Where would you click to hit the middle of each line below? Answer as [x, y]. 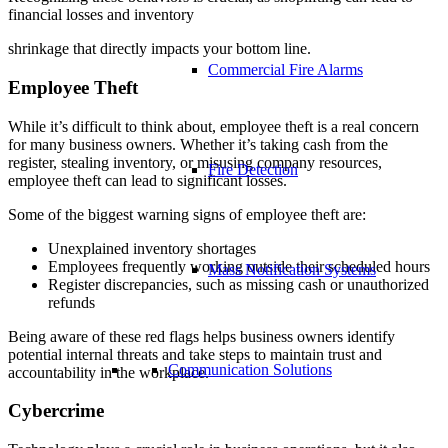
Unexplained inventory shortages [152, 248]
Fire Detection [253, 169]
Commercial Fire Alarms [285, 69]
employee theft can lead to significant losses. [147, 180]
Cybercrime [56, 411]
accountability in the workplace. [108, 372]
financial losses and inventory [101, 15]
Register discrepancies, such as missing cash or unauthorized [238, 284]
